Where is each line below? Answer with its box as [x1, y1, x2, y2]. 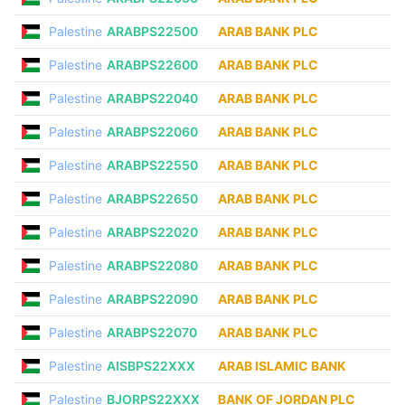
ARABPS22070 [107, 325, 197, 340]
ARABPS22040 [107, 90, 198, 106]
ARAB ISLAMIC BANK [218, 358, 346, 373]
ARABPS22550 [107, 157, 198, 173]
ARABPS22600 [107, 57, 198, 72]
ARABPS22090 [107, 291, 198, 306]
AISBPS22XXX [107, 358, 195, 373]
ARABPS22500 [107, 24, 198, 39]
